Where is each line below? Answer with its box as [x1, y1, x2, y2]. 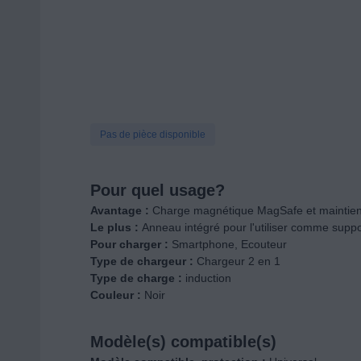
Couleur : [89, 288, 144, 302]
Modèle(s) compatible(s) [89, 333, 276, 351]
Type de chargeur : [89, 255, 197, 268]
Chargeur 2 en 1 [196, 255, 280, 268]
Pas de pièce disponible [99, 129, 205, 141]
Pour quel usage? [89, 181, 225, 200]
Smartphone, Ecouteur [171, 238, 287, 251]
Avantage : [89, 204, 152, 218]
